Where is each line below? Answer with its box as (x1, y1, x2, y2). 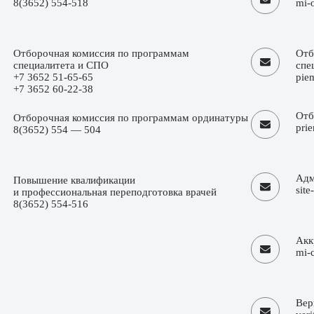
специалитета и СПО (13, 60, 109, 71)
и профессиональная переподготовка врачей (13, 186, 217, 198)
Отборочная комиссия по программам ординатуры (13, 112, 249, 124)
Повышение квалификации (13, 175, 136, 186)
